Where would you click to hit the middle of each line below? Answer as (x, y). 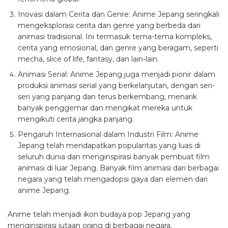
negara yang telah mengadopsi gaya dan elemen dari (113, 179)
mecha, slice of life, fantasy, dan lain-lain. (88, 59)
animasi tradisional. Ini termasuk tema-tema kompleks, (115, 36)
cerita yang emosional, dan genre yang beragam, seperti (118, 48)
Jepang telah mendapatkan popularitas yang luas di (109, 145)
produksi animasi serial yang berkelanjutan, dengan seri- (116, 85)
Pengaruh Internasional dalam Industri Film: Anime (108, 134)
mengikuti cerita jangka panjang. (76, 119)
